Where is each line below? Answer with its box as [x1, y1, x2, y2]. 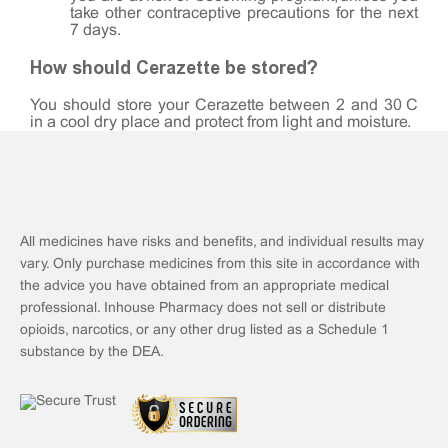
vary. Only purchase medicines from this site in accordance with [20, 257, 420, 271]
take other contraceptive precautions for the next [70, 5, 418, 21]
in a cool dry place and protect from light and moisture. [30, 114, 411, 130]
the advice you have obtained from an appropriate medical [20, 279, 389, 293]
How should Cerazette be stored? [30, 56, 318, 79]
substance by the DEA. [20, 345, 164, 359]
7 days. [70, 22, 121, 38]
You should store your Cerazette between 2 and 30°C [30, 97, 418, 113]
